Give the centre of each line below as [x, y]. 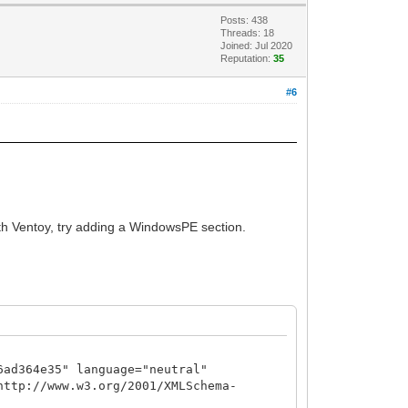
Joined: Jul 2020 [257, 45]
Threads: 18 [248, 32]
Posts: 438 [245, 20]
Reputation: [247, 58]
